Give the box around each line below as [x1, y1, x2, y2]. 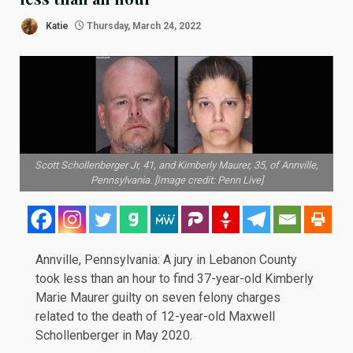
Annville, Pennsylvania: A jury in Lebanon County [35, 251, 297, 267]
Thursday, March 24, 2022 [84, 20, 201, 32]
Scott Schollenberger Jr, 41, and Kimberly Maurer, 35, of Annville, [35, 158, 318, 171]
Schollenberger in [35, 327, 135, 343]
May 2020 [135, 327, 190, 343]
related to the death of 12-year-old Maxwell [35, 308, 275, 324]
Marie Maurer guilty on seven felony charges [35, 289, 281, 305]
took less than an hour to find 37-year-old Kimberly [35, 270, 314, 286]
